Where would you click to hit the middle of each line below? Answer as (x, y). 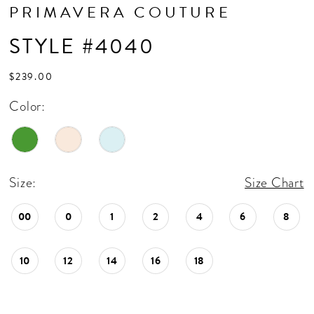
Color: (27, 106)
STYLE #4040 (82, 47)
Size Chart (274, 183)
